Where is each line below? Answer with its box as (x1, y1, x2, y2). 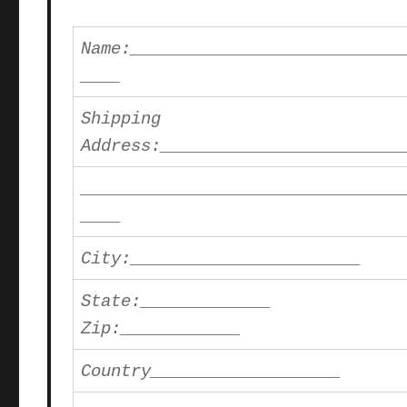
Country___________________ (81, 362, 342, 382)
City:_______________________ (81, 249, 362, 270)
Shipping (81, 109, 162, 130)
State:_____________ (81, 292, 272, 313)
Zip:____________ (81, 319, 242, 340)
